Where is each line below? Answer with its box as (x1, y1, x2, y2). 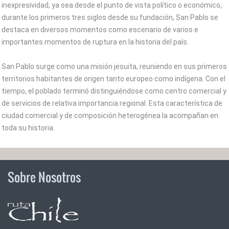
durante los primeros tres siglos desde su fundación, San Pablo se (2, 13, 218, 21)
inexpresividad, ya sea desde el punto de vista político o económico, (2, 1, 222, 9)
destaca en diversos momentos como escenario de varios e (2, 26, 198, 34)
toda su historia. (2, 124, 55, 132)
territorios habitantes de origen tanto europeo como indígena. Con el (2, 75, 225, 83)
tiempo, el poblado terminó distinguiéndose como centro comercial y (2, 87, 226, 95)
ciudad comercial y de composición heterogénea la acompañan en (2, 111, 218, 120)
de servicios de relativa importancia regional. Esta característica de (2, 99, 222, 107)
